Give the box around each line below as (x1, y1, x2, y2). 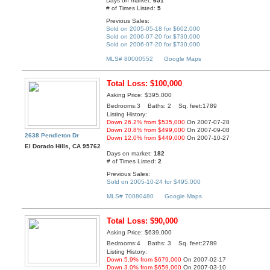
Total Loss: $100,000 (107, 79, 183, 89)
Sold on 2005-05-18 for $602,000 (106, 25, 201, 32)
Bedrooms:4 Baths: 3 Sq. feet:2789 (107, 240, 218, 247)
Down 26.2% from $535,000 (107, 119, 186, 126)
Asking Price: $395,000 (107, 92, 172, 99)
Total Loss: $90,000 (107, 216, 178, 226)
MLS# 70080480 (107, 193, 154, 200)
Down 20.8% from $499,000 (107, 127, 186, 134)
